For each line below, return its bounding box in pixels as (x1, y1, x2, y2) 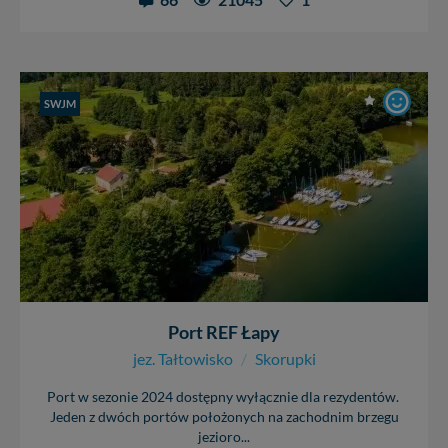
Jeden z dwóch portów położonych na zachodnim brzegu (49, 408, 399, 425)
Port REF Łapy (168, 320, 280, 343)
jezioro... (198, 428, 250, 445)
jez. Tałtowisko (132, 348, 233, 368)
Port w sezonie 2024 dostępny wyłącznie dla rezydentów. (46, 388, 402, 405)
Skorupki (254, 348, 316, 368)
